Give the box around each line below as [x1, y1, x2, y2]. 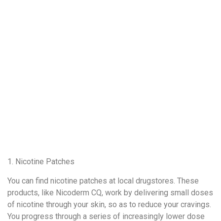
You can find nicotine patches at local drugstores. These [7, 176, 199, 185]
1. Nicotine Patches [7, 157, 74, 167]
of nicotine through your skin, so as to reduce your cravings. [7, 199, 211, 209]
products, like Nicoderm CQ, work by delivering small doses [7, 187, 213, 197]
